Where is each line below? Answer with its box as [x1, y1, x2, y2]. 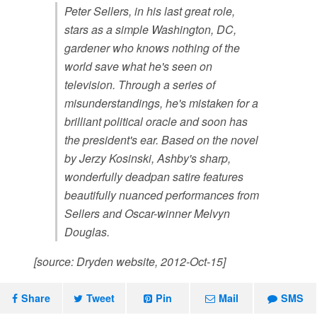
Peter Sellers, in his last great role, [64, 3, 236, 20]
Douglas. [64, 224, 110, 241]
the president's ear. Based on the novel [64, 132, 259, 149]
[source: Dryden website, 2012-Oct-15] [34, 253, 226, 270]
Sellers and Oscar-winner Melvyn [64, 205, 231, 222]
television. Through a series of [64, 76, 216, 93]
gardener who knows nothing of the [64, 40, 241, 57]
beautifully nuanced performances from [64, 187, 260, 204]
